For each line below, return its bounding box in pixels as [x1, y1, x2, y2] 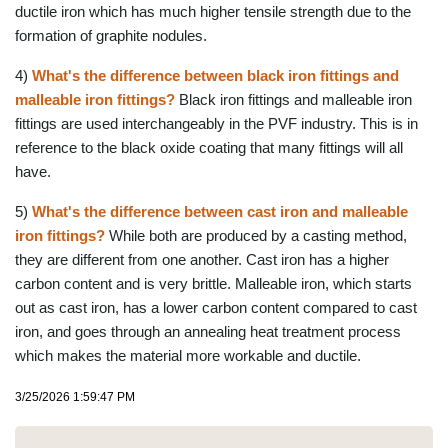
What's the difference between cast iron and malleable [32, 203, 408, 220]
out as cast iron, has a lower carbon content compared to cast [15, 299, 417, 316]
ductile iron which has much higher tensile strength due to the [15, 3, 411, 20]
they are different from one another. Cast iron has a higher [15, 251, 389, 268]
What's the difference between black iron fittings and [32, 67, 399, 84]
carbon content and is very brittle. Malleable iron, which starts [15, 275, 412, 292]
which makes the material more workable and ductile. [15, 347, 365, 364]
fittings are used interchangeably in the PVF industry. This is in [15, 115, 418, 132]
